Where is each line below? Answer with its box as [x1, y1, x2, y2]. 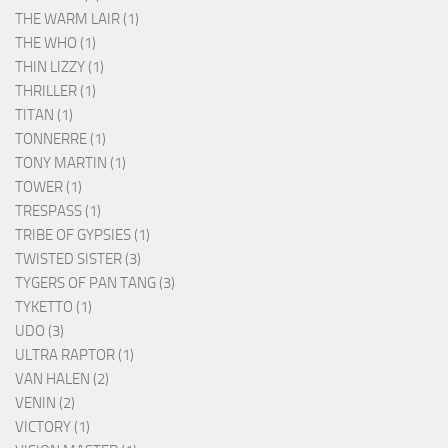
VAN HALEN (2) [15, 369, 109, 388]
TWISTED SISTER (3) [15, 249, 141, 268]
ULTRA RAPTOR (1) [15, 345, 134, 364]
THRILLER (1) [15, 81, 96, 100]
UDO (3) [15, 321, 64, 340]
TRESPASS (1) [15, 201, 101, 220]
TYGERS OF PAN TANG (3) [15, 273, 175, 292]
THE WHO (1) [15, 33, 96, 52]
